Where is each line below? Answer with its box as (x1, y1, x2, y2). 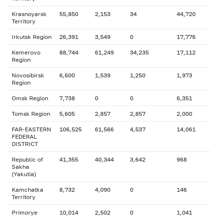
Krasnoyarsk (12, 10, 47, 18)
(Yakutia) (12, 170, 36, 178)
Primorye (12, 209, 37, 216)
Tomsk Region (12, 110, 50, 117)
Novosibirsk (12, 72, 44, 79)
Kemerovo (12, 49, 40, 56)
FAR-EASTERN (12, 126, 51, 133)
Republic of (12, 156, 43, 163)
